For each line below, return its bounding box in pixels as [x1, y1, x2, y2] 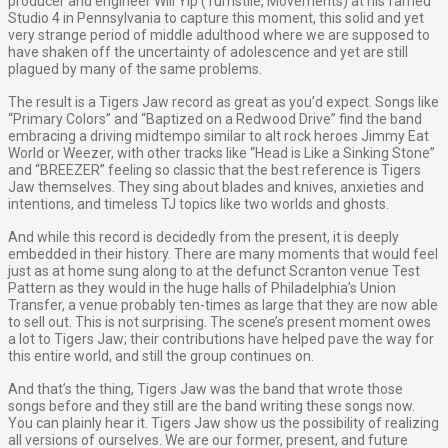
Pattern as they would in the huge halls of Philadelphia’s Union [8, 280, 396, 297]
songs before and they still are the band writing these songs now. [8, 398, 415, 415]
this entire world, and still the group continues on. [8, 348, 314, 365]
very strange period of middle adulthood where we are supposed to [8, 27, 430, 44]
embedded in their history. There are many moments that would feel [8, 246, 438, 263]
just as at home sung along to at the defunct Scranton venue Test [8, 263, 420, 280]
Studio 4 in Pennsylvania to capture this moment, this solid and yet [8, 10, 424, 27]
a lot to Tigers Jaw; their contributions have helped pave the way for [8, 331, 434, 348]
